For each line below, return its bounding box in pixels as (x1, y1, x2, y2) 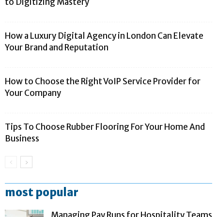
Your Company (5, 87, 61, 98)
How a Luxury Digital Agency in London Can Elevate (5, 30, 203, 41)
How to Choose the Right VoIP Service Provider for (5, 76, 201, 87)
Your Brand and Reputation (5, 42, 108, 53)
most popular (5, 185, 78, 199)
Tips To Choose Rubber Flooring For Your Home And (5, 121, 205, 132)
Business (5, 133, 39, 144)
